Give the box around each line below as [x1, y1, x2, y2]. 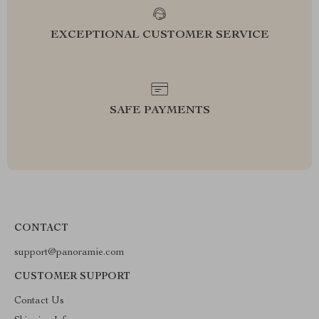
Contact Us [14, 296, 64, 306]
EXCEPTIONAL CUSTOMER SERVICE [50, 30, 269, 41]
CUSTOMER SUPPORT [14, 272, 130, 282]
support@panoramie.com [14, 248, 125, 258]
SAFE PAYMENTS [109, 105, 210, 117]
